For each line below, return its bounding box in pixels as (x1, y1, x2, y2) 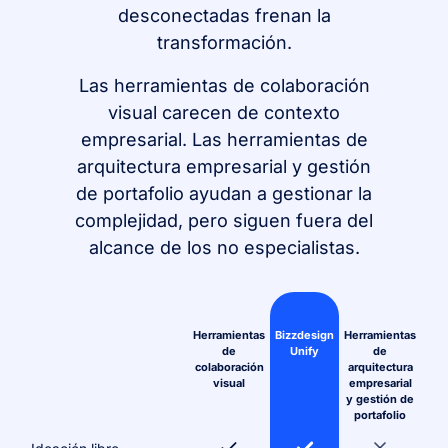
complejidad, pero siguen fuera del (75, 209, 373, 231)
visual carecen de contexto (108, 101, 340, 123)
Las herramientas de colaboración (78, 74, 370, 96)
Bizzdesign (275, 327, 335, 342)
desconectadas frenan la (117, 4, 331, 26)
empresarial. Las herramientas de (80, 128, 368, 150)
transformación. (156, 31, 292, 53)
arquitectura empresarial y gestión (77, 155, 371, 177)
